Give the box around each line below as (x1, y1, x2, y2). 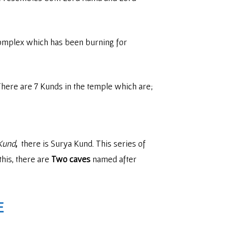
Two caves (51, 154, 90, 164)
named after (90, 154, 137, 164)
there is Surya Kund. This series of (19, 138, 146, 149)
